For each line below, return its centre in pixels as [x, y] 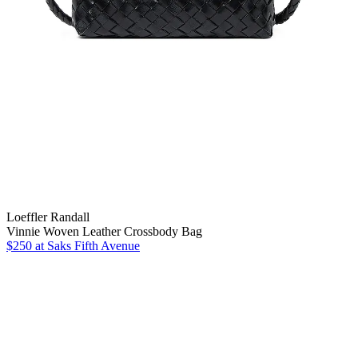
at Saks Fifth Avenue [86, 245]
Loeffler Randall [48, 217]
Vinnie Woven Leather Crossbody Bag [104, 231]
